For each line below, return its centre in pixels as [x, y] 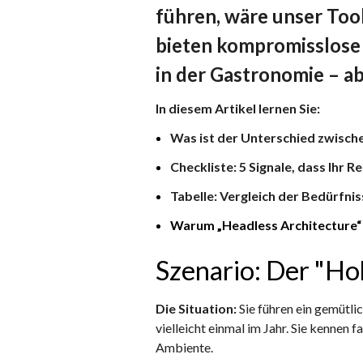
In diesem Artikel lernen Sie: [238, 109]
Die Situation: [196, 309]
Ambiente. [184, 348]
